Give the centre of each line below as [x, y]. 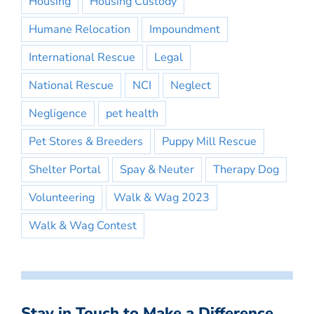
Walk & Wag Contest [83, 226]
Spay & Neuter [157, 170]
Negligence [58, 114]
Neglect [191, 86]
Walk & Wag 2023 [162, 198]
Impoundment [185, 30]
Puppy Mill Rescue [209, 142]
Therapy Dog [246, 170]
